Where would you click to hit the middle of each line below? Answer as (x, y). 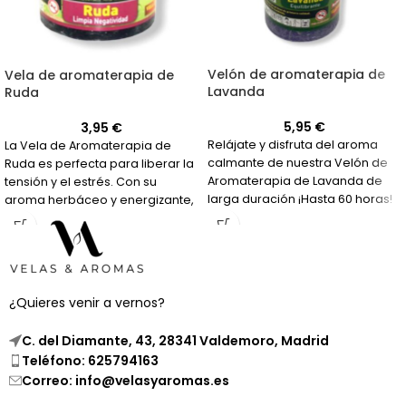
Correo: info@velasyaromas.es (126, 381)
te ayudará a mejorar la (75, 218)
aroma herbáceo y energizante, (99, 200)
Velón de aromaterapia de (296, 74)
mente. (25, 254)
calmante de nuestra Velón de (298, 163)
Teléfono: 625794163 (90, 361)
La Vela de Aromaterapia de (88, 145)
